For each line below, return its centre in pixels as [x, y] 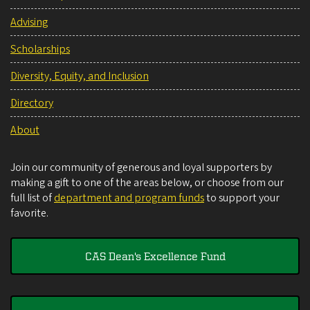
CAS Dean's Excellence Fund [155, 256]
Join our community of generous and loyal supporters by [141, 167]
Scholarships [40, 49]
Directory [32, 103]
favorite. [29, 213]
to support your [242, 198]
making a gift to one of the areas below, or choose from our [147, 182]
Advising [29, 22]
